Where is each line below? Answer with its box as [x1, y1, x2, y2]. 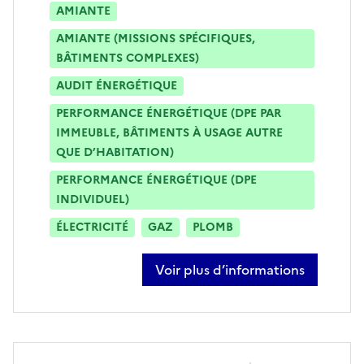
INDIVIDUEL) [56, 190, 129, 208]
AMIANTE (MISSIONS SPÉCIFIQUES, [56, 29, 255, 47]
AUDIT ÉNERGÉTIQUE [56, 76, 177, 94]
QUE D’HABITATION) [56, 143, 174, 161]
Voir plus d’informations [155, 259, 305, 279]
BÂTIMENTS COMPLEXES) [56, 49, 199, 67]
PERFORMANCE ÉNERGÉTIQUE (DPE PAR [56, 104, 281, 122]
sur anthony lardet [154, 268, 270, 288]
